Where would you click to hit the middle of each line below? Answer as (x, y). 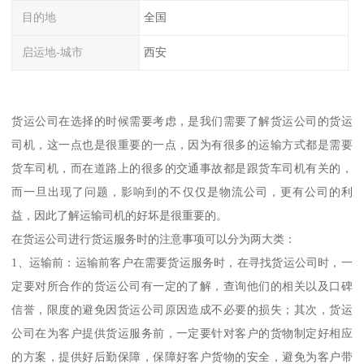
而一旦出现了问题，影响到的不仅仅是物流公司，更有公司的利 (182, 191)
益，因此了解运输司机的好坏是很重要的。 (120, 215)
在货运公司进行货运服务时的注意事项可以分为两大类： (154, 238)
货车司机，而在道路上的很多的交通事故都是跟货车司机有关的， (182, 168)
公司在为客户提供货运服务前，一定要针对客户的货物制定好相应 (182, 333)
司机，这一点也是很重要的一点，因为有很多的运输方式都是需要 (182, 144)
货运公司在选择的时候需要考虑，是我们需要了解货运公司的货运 (182, 121)
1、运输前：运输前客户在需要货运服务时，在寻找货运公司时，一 (182, 262)
